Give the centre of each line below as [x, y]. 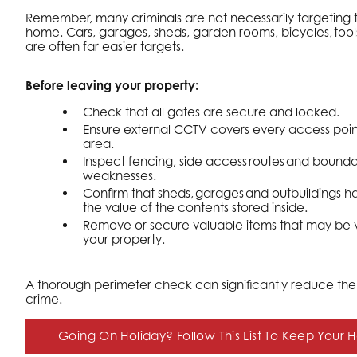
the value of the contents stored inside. [195, 207]
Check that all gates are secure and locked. [211, 112]
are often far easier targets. [106, 46]
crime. [45, 300]
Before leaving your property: [114, 85]
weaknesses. [120, 175]
